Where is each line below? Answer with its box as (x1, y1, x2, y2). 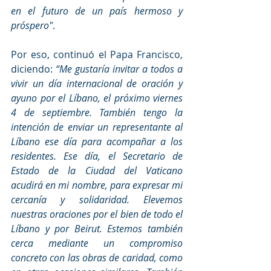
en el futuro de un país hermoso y (11, 4, 183, 18)
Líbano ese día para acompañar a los (11, 134, 183, 148)
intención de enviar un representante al (11, 120, 183, 134)
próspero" (11, 18, 53, 32)
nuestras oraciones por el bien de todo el (11, 207, 183, 221)
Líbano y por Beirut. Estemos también (11, 221, 183, 235)
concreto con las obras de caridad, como (11, 250, 183, 264)
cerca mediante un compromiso (11, 236, 183, 250)
